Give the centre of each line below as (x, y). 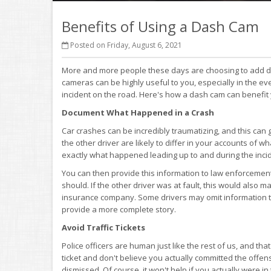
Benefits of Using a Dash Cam (160, 26)
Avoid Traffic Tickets (103, 227)
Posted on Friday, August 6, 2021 (125, 45)
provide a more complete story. (119, 209)
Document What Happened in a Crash (138, 113)
